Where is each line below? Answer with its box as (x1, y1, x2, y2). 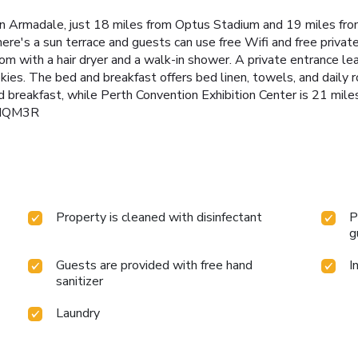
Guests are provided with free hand (56, 256, 253, 274)
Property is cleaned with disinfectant (56, 208, 263, 226)
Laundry (56, 304, 101, 322)
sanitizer (56, 272, 104, 290)
